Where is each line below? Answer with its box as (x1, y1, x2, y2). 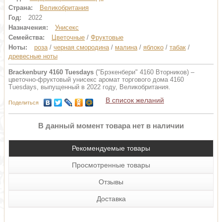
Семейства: (8, 34, 45, 41)
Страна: (8, 4, 33, 11)
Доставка (96, 195, 126, 203)
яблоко (143, 44, 164, 51)
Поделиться (8, 100, 39, 106)
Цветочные (52, 34, 85, 41)
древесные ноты (8, 53, 57, 60)
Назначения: (8, 24, 48, 31)
